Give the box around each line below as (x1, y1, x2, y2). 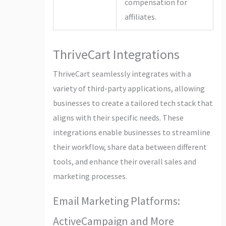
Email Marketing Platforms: (52, 193, 180, 208)
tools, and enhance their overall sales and (52, 156, 196, 166)
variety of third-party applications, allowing (52, 83, 205, 93)
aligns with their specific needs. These (52, 112, 184, 123)
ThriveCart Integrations (52, 45, 180, 63)
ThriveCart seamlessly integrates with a (52, 68, 191, 79)
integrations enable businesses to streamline (52, 127, 210, 137)
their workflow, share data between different (52, 141, 207, 152)
